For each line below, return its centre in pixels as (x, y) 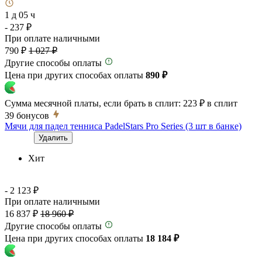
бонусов (33, 115)
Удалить (53, 137)
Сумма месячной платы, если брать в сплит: (93, 103)
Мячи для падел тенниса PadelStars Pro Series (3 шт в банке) (123, 126)
